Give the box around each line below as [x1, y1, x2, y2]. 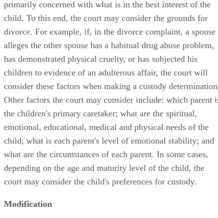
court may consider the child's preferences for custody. [4, 176, 197, 186]
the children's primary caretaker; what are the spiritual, [4, 108, 197, 118]
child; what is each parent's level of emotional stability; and [4, 135, 214, 145]
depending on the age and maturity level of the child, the [4, 163, 204, 173]
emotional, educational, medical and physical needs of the [4, 122, 209, 132]
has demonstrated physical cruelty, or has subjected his [4, 54, 198, 64]
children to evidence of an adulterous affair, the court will [4, 67, 208, 77]
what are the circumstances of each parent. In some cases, [4, 149, 208, 159]
